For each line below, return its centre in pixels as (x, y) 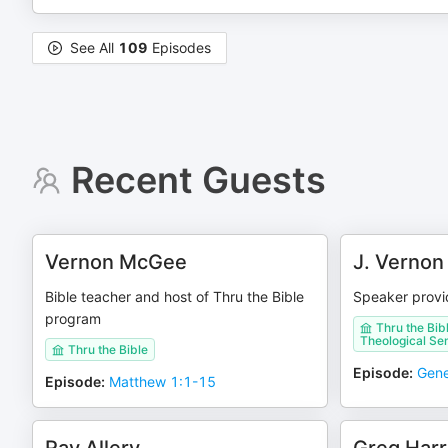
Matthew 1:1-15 (162, 381)
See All (94, 47)
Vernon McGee (116, 262)
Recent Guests (198, 180)
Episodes (179, 47)
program (73, 318)
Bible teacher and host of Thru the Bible (174, 296)
